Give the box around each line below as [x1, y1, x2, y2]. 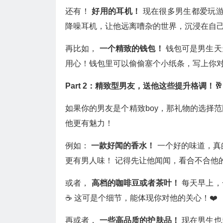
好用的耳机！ [92, 7, 143, 15]
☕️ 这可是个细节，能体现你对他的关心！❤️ [65, 194, 218, 202]
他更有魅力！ [65, 119, 113, 127]
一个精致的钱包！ [99, 44, 166, 53]
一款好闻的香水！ [91, 141, 157, 150]
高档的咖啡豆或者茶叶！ [91, 179, 182, 187]
